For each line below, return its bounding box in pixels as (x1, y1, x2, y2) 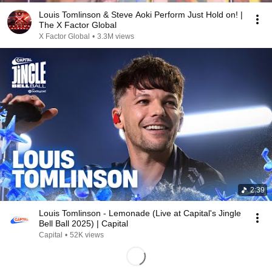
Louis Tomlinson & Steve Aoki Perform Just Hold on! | (39, 10, 243, 19)
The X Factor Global (39, 20, 117, 30)
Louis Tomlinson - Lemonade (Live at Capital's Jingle (39, 208, 241, 218)
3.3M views (97, 32, 134, 41)
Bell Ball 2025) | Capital (39, 219, 128, 228)
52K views (70, 231, 104, 239)
